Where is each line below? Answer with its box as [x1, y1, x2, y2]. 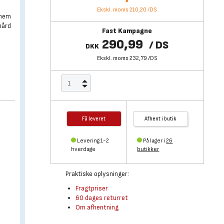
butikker [137, 145, 159, 153]
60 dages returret [75, 193, 128, 202]
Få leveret [82, 115, 106, 122]
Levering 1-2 [76, 137, 109, 144]
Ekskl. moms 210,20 [97, 6, 147, 13]
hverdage [70, 145, 95, 153]
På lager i [143, 137, 166, 144]
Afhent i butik [144, 115, 176, 122]
